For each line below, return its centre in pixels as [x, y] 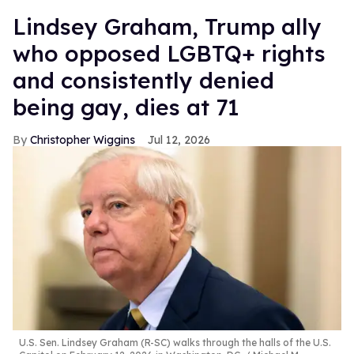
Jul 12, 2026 [179, 139]
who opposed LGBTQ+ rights [169, 53]
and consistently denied [143, 80]
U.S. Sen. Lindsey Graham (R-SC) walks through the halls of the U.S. [175, 343]
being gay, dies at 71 [126, 107]
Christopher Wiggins [83, 139]
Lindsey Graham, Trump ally [167, 26]
